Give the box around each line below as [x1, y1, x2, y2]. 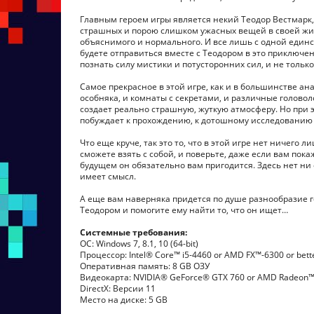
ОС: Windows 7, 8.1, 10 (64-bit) [80, 238, 198, 250]
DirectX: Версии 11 [80, 282, 156, 294]
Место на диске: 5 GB [80, 294, 168, 306]
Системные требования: [80, 226, 187, 238]
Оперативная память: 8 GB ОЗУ [80, 260, 210, 272]
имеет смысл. [80, 170, 136, 182]
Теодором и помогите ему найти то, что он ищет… [80, 204, 288, 216]
